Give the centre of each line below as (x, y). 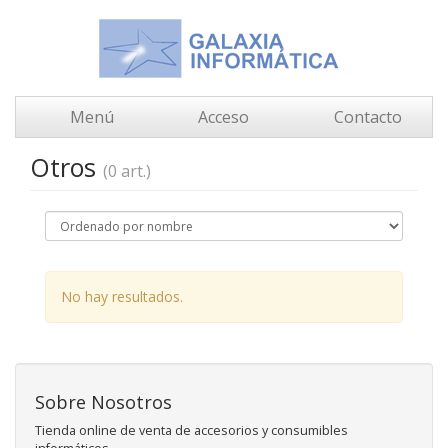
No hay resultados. (122, 296)
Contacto (365, 117)
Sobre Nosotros (103, 402)
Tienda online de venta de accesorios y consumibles (191, 430)
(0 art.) (127, 171)
